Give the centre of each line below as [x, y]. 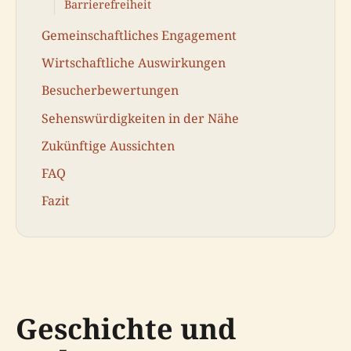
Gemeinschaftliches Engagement [139, 35]
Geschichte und [126, 328]
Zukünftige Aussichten [108, 145]
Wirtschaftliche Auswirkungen [134, 63]
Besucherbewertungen [110, 90]
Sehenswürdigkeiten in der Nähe [140, 118]
